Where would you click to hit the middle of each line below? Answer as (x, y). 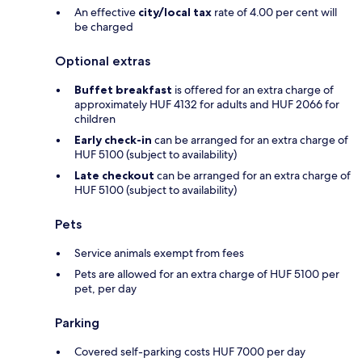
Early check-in (113, 140)
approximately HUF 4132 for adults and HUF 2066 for (207, 105)
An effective (106, 13)
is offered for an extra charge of (253, 90)
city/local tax (175, 13)
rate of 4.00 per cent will (274, 13)
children (95, 119)
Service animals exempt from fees (159, 253)
